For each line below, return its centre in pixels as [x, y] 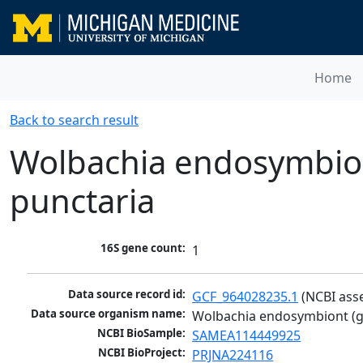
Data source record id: [127, 295]
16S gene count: [143, 248]
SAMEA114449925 [247, 336]
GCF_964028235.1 [246, 297]
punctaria [82, 201]
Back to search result [74, 120]
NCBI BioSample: [142, 333]
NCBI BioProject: [142, 353]
